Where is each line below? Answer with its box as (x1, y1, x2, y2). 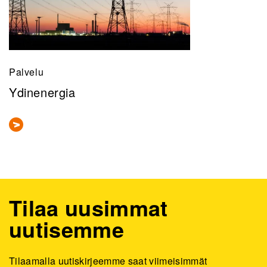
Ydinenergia (9, 83, 76, 101)
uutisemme (9, 213, 124, 244)
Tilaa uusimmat (9, 191, 168, 223)
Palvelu (9, 64, 44, 79)
